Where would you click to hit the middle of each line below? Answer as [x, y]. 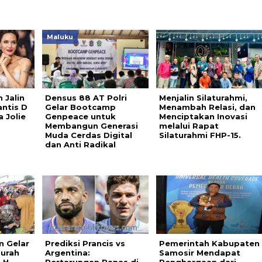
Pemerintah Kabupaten [209, 243]
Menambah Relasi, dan [207, 107]
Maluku [60, 37]
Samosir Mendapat [199, 253]
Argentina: [67, 253]
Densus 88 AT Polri [86, 98]
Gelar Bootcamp [80, 107]
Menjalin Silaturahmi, [203, 98]
